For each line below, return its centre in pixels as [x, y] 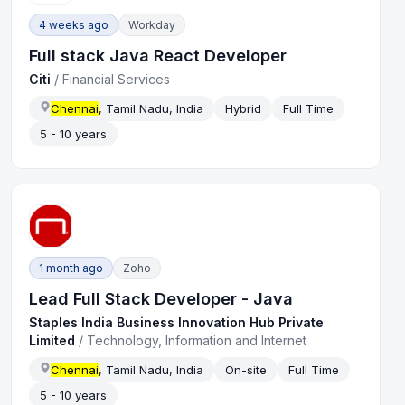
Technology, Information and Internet [197, 341]
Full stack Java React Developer [158, 56]
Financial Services [117, 80]
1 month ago [71, 268]
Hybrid [244, 109]
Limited [52, 341]
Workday [152, 25]
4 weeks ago [74, 25]
